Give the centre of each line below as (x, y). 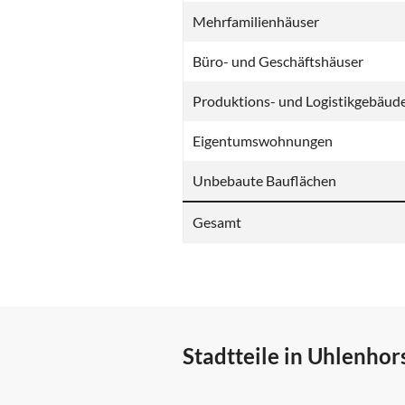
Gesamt (217, 222)
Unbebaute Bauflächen (264, 181)
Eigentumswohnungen (263, 141)
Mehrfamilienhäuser (256, 22)
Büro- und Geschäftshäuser (278, 61)
